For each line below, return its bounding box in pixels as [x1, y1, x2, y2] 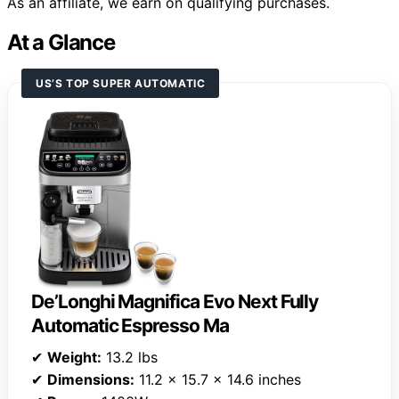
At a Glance [7, 29, 115, 56]
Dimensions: [47, 370, 134, 389]
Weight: [47, 348, 102, 367]
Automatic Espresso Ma [31, 314, 229, 338]
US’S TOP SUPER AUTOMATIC [36, 77, 206, 91]
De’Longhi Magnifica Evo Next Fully [31, 290, 319, 313]
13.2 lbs [102, 348, 158, 367]
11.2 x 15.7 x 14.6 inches [134, 370, 301, 389]
